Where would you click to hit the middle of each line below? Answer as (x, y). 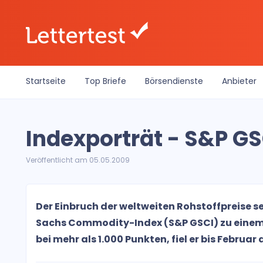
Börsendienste (174, 81)
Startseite (46, 81)
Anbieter (239, 81)
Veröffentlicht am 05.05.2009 (78, 160)
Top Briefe (105, 81)
